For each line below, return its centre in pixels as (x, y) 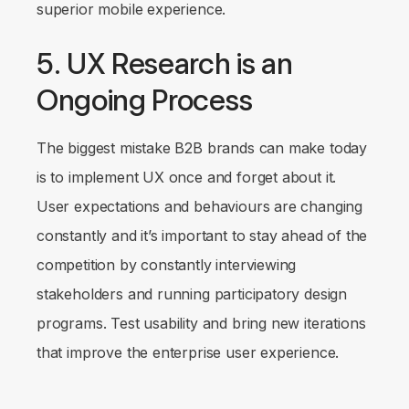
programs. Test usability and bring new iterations (201, 324)
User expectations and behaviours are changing (200, 207)
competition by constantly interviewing (167, 265)
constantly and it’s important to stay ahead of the (202, 236)
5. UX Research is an (165, 64)
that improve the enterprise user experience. (190, 353)
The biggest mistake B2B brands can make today (202, 148)
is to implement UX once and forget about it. (187, 178)
